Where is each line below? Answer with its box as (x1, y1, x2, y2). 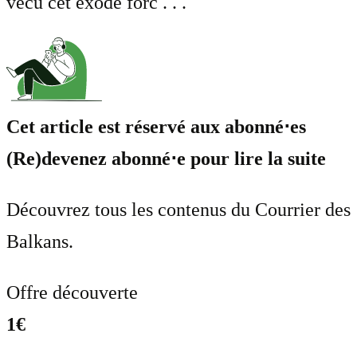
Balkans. (6, 230, 73, 252)
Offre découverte (6, 281, 138, 303)
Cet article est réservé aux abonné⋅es (6, 116, 306, 137)
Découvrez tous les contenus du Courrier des (6, 198, 351, 220)
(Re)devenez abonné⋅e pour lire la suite (6, 147, 326, 169)
